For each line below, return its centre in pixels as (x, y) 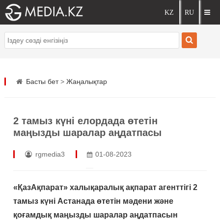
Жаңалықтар (86, 82)
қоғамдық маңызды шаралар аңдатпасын (95, 215)
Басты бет (42, 82)
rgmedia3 (49, 154)
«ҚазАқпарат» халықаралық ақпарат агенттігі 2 (105, 187)
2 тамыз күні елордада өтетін (85, 121)
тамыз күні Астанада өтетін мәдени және (93, 201)
